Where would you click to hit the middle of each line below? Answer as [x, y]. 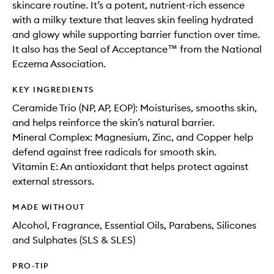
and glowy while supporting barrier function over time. [136, 34]
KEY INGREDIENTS [53, 89]
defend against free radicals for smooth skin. [114, 152]
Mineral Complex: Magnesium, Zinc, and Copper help [133, 137]
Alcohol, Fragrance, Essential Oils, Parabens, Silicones [134, 225]
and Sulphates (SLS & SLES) [74, 240]
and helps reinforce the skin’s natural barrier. [113, 122]
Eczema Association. [59, 64]
